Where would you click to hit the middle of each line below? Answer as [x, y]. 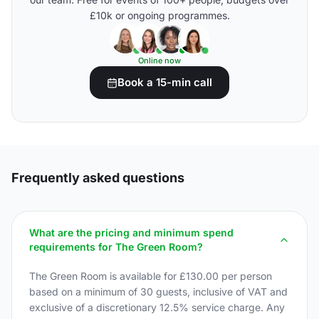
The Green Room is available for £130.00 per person [151, 276]
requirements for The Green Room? [116, 247]
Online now [159, 61]
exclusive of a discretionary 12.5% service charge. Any [157, 307]
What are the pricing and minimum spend [131, 232]
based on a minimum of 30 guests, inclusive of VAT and [158, 292]
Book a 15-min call [165, 82]
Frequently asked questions [98, 178]
